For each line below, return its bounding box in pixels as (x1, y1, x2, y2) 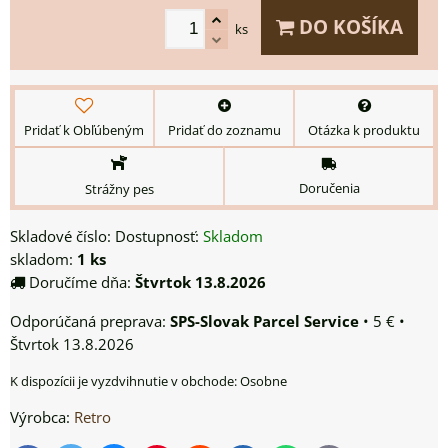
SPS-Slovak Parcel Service (170, 310, 359, 332)
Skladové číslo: (10, 225, 115, 247)
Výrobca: (10, 406, 74, 428)
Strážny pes (84, 179, 154, 198)
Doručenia (298, 178, 360, 197)
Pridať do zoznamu (167, 120, 281, 139)
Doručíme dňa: (25, 271, 135, 293)
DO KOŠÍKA (294, 13, 403, 40)
